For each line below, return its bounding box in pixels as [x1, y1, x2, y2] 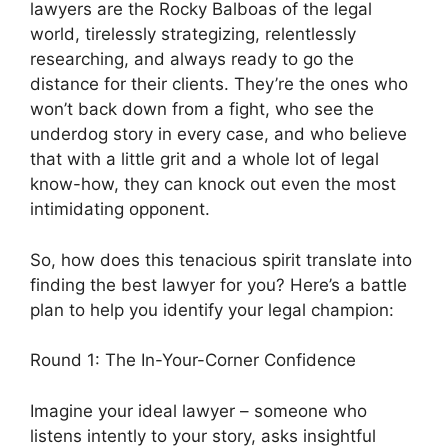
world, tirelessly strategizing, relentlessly [30, 24, 356, 44]
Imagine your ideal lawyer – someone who [30, 400, 367, 421]
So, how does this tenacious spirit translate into [30, 249, 412, 270]
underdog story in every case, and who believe [30, 124, 407, 144]
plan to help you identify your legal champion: [30, 299, 394, 320]
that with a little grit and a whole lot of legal [30, 149, 379, 169]
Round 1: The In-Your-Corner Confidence [30, 350, 356, 370]
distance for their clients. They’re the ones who [30, 74, 408, 94]
